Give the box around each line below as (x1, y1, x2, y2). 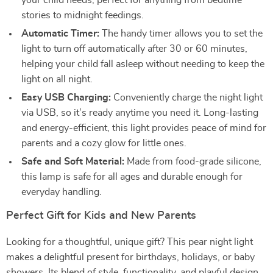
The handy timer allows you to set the (99, 29, 263, 38)
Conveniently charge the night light (111, 93, 263, 102)
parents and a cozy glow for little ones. (21, 138, 186, 148)
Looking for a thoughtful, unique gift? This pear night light (6, 237, 253, 247)
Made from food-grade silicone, (124, 157, 261, 166)
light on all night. (21, 74, 93, 84)
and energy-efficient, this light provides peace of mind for (21, 123, 266, 133)
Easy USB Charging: (21, 93, 111, 102)
